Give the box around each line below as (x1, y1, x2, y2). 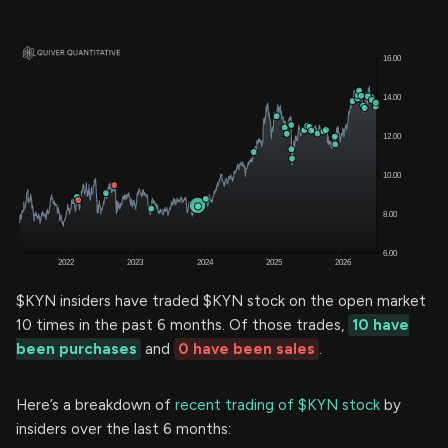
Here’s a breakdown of (16, 395, 175, 414)
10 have (352, 315, 409, 334)
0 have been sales (178, 339, 315, 358)
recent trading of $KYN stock (175, 395, 380, 414)
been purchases (16, 339, 137, 358)
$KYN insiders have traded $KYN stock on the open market (16, 291, 426, 310)
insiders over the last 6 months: (16, 419, 231, 438)
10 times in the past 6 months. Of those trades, (16, 315, 348, 334)
